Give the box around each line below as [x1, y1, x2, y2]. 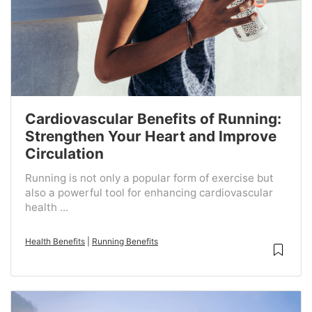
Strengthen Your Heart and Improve [25, 127, 276, 146]
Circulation [25, 145, 104, 163]
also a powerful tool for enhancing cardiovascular [25, 186, 273, 200]
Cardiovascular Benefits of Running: [25, 110, 281, 128]
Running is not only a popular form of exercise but [25, 171, 274, 185]
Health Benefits [25, 236, 85, 247]
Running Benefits [92, 236, 158, 247]
